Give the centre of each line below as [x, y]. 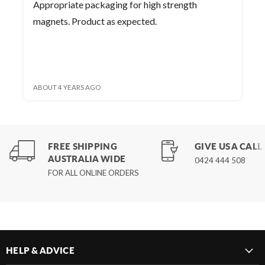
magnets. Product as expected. [114, 21]
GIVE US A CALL [229, 146]
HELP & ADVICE [40, 251]
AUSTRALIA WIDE [87, 158]
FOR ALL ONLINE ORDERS [93, 172]
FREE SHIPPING [83, 146]
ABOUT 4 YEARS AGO [67, 88]
